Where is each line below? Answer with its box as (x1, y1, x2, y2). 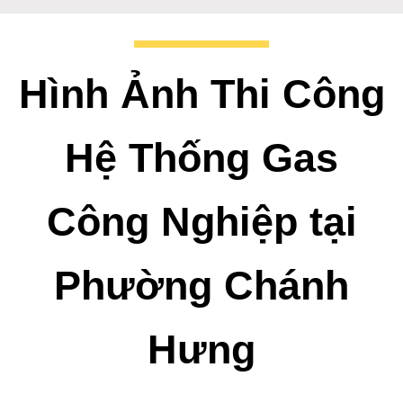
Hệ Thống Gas (65, 134, 338, 180)
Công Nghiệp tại (46, 198, 357, 244)
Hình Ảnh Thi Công (18, 70, 385, 116)
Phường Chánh (54, 262, 349, 308)
